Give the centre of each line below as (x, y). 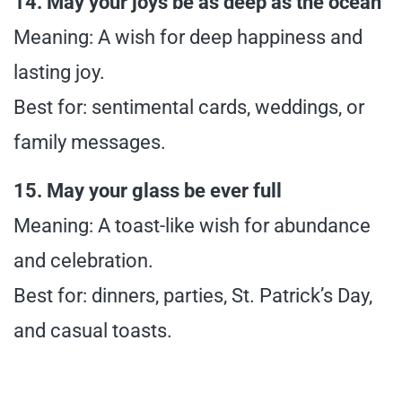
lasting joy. (59, 73)
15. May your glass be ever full (148, 191)
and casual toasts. (93, 331)
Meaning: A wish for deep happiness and (188, 38)
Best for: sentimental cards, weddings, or (189, 108)
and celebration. (83, 261)
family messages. (90, 143)
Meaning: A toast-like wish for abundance (192, 226)
